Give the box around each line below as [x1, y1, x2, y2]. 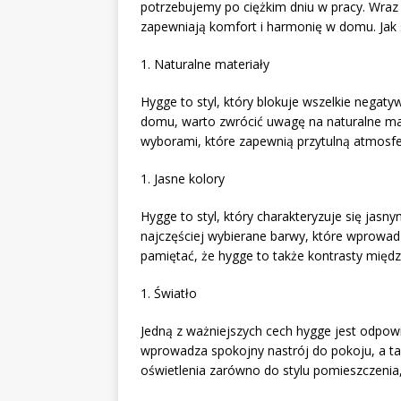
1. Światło [141, 284, 197, 302]
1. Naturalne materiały [141, 55, 269, 73]
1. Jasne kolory [141, 169, 225, 187]
